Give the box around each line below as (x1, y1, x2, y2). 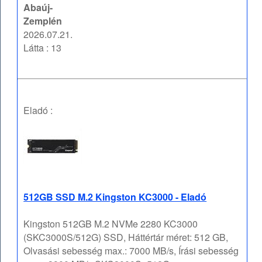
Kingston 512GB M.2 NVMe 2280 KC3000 (23, 217, 198, 231)
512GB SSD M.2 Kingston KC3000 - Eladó (23, 190, 207, 204)
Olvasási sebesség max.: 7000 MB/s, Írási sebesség (23, 244, 239, 258)
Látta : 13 (23, 41, 62, 55)
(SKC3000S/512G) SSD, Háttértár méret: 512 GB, (23, 230, 229, 244)
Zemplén (23, 14, 63, 28)
